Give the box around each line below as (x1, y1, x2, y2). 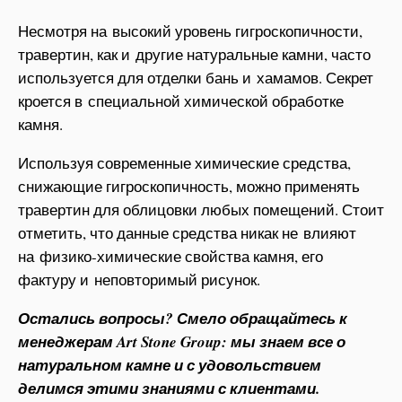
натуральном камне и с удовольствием (18, 354, 321, 376)
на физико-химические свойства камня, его (18, 245, 323, 267)
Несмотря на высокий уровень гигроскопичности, (18, 20, 363, 41)
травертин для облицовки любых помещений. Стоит (18, 198, 384, 220)
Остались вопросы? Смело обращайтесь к (18, 307, 347, 329)
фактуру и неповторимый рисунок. (18, 268, 260, 290)
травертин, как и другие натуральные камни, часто (18, 43, 371, 65)
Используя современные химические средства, (18, 152, 351, 173)
